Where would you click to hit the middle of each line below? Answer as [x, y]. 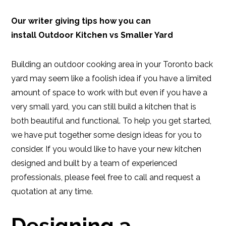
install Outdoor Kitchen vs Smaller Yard [92, 35]
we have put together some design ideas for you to [107, 135]
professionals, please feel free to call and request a [106, 177]
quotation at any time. [52, 191]
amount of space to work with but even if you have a [109, 93]
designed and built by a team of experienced [94, 163]
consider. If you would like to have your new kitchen [106, 149]
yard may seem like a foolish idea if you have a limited [111, 78]
